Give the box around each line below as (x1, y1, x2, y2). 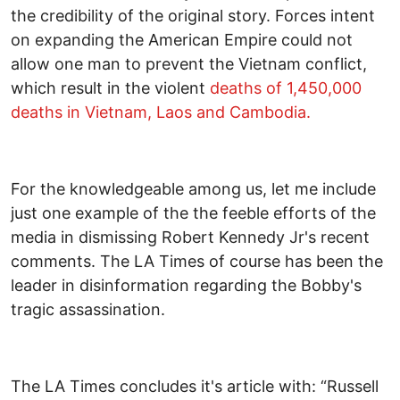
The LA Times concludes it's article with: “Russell (11, 376, 379, 396)
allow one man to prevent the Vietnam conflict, (11, 54, 367, 73)
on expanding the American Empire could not (11, 29, 353, 49)
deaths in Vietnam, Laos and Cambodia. (11, 102, 311, 121)
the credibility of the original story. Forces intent (11, 5, 375, 25)
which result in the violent (11, 78, 210, 97)
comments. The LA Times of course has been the (11, 251, 383, 271)
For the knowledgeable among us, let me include (11, 179, 376, 198)
